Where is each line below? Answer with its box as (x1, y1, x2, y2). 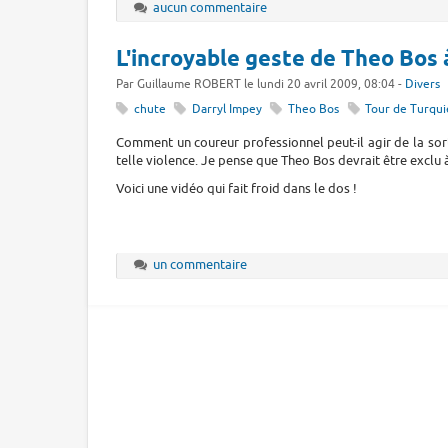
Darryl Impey (191, 101, 262, 117)
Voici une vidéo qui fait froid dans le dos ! (116, 180, 357, 198)
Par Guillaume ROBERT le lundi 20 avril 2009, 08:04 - (116, 77, 405, 93)
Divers (405, 77, 440, 93)
